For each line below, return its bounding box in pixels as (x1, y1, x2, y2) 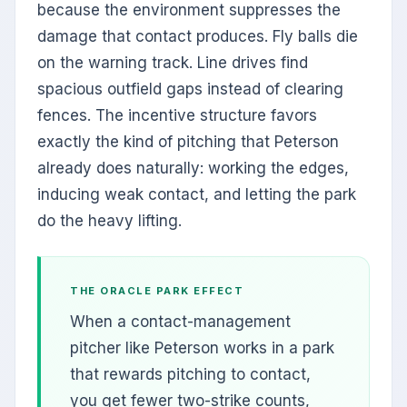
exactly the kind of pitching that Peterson (37, 133, 339, 152)
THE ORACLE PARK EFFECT (70, 284, 243, 298)
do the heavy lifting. (37, 212, 182, 231)
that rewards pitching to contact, (70, 365, 311, 384)
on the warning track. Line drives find (37, 54, 308, 73)
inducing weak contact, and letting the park (37, 185, 356, 204)
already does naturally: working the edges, (37, 159, 349, 178)
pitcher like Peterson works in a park (70, 339, 334, 358)
